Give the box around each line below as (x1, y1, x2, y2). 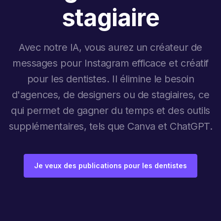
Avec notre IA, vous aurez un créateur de (19, 41, 202, 53)
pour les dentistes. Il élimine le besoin (27, 73, 194, 85)
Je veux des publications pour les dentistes (34, 161, 187, 170)
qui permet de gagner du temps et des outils (11, 104, 210, 116)
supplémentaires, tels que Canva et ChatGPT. (8, 120, 213, 132)
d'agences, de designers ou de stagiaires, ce (11, 88, 210, 101)
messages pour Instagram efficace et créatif (12, 57, 209, 69)
